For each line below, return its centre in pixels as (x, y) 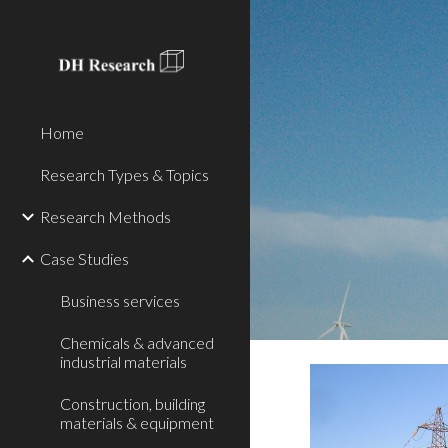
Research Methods (105, 216)
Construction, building (132, 403)
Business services (120, 300)
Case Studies (84, 258)
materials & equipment (137, 422)
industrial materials (123, 361)
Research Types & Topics (124, 174)
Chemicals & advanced (137, 342)
